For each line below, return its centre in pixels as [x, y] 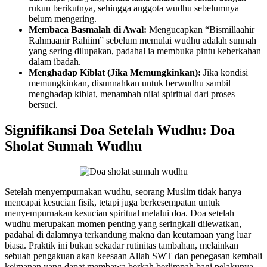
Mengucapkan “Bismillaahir [201, 30]
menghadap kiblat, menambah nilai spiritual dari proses [132, 94]
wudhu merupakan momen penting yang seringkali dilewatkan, [123, 224]
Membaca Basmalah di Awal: [88, 30]
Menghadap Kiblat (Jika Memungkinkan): [115, 73]
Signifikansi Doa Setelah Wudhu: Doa [120, 130]
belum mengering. [63, 19]
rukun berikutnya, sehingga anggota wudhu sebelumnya [134, 8]
